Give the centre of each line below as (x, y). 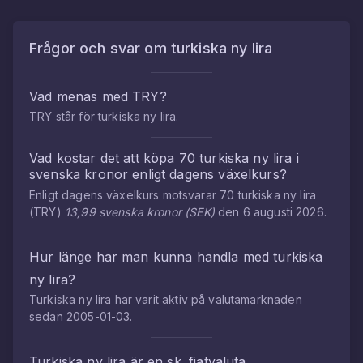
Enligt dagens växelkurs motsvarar (125, 195)
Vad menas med (81, 96)
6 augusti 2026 (283, 212)
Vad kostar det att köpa (104, 158)
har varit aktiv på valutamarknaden (207, 299)
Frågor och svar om (100, 48)
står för (75, 116)
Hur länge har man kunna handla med (152, 257)
